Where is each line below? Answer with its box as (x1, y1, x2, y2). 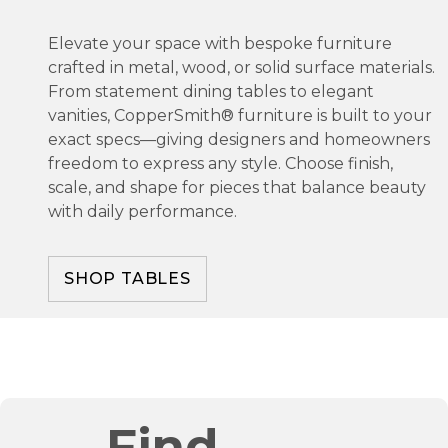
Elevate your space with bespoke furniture (48, 33, 392, 53)
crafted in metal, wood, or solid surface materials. (48, 57, 435, 77)
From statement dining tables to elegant (48, 81, 374, 101)
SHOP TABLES (64, 268, 191, 288)
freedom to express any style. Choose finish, (48, 153, 393, 173)
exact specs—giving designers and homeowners (48, 129, 430, 149)
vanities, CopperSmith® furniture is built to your (48, 105, 432, 125)
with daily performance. (48, 201, 237, 221)
